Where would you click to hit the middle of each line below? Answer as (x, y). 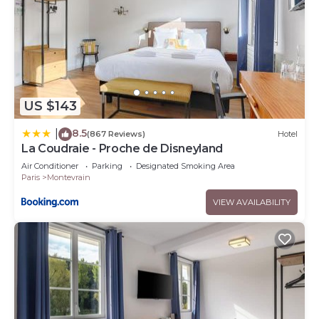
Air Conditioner (50, 166)
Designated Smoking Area (185, 166)
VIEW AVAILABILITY (252, 202)
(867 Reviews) (116, 134)
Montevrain (69, 177)
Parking (107, 166)
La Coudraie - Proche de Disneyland (122, 148)
